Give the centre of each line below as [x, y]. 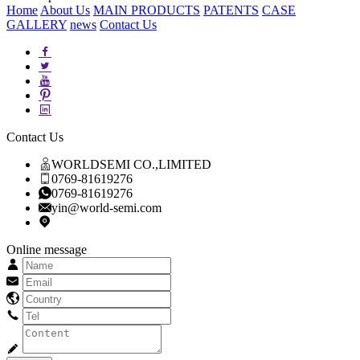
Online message [47, 250]
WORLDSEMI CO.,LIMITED [131, 164]
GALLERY [37, 25]
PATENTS [231, 10]
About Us [65, 10]
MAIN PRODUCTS [147, 10]
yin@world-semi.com [106, 208]
